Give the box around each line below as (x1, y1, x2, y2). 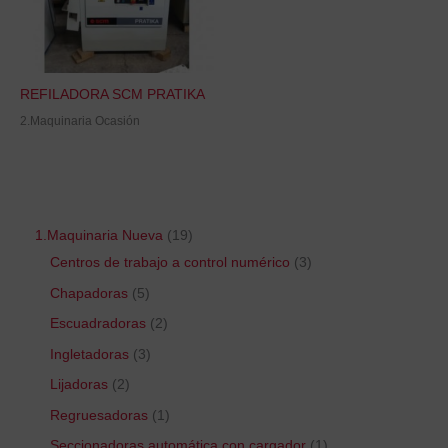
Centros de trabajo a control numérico (50, 255, 290, 271)
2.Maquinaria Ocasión (20, 113, 140, 127)
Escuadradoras (50, 316, 146, 332)
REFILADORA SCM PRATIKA (20, 86, 205, 102)
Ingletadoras (50, 346, 129, 362)
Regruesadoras (50, 407, 148, 423)
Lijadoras (50, 377, 108, 393)
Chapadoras (50, 285, 128, 301)
